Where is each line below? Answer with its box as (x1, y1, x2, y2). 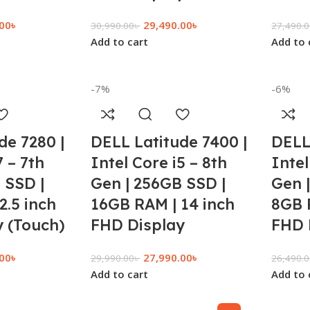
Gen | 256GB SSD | (90, 174, 226, 193)
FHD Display (90, 215, 185, 235)
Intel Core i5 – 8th (90, 153, 227, 172)
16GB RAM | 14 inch (90, 194, 235, 214)
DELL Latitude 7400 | (90, 132, 247, 152)
